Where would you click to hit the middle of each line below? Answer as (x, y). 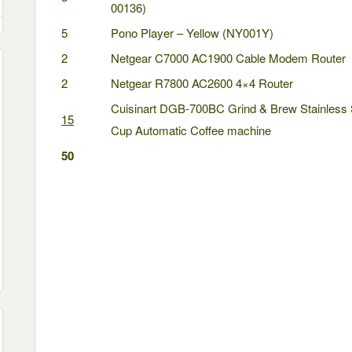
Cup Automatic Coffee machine (191, 130)
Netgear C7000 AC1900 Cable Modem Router (228, 58)
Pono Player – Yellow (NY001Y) (192, 33)
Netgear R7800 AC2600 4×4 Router (202, 83)
